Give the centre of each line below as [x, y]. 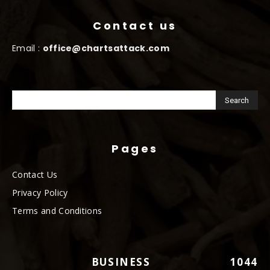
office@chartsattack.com [106, 48]
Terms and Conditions [57, 210]
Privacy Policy [40, 192]
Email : [27, 48]
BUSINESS [121, 262]
